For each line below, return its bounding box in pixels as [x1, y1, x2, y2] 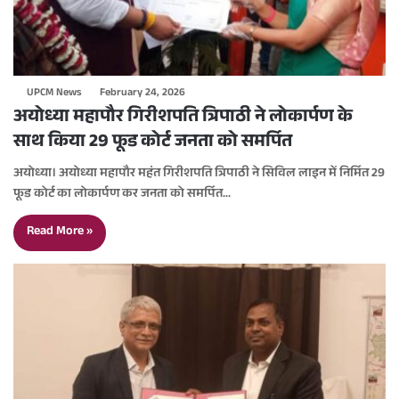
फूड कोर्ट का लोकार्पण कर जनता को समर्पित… [13, 184, 231, 207]
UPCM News [27, 85, 81, 103]
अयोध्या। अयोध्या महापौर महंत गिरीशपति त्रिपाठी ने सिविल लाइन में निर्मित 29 [13, 164, 385, 186]
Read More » [27, 222, 93, 244]
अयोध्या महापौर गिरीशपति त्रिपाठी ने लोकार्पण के [13, 103, 353, 134]
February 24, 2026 [100, 85, 185, 103]
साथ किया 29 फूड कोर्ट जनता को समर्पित [13, 128, 292, 159]
